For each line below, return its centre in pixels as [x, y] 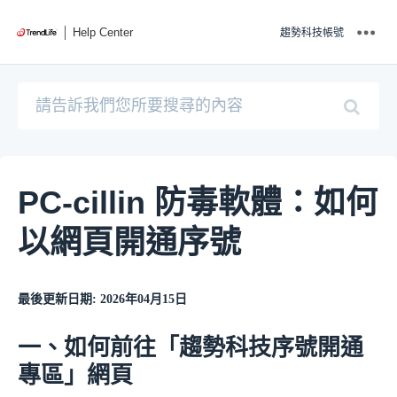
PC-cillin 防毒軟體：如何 [198, 203]
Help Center [103, 32]
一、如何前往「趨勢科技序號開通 [191, 348]
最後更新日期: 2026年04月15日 [102, 300]
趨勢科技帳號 [312, 32]
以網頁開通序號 [129, 243]
